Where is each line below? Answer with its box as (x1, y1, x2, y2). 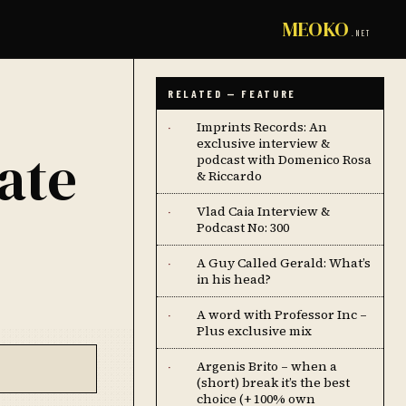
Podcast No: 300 (197, 218, 289, 237)
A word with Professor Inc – (197, 305, 367, 324)
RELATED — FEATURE (168, 87, 296, 100)
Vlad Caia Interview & (197, 202, 330, 220)
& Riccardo (197, 167, 262, 185)
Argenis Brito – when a (197, 357, 337, 375)
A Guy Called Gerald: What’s (197, 254, 371, 272)
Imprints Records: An (197, 118, 327, 136)
